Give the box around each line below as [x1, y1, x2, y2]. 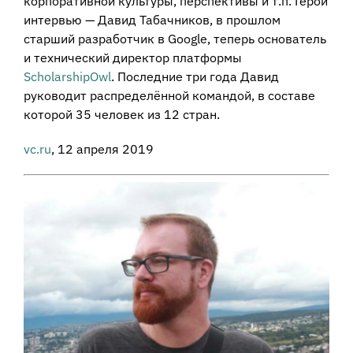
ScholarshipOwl [24, 68, 111, 84]
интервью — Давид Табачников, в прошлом [24, 11, 281, 28]
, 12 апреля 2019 [51, 140, 154, 157]
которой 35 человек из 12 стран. [24, 106, 220, 122]
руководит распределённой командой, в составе [24, 87, 315, 103]
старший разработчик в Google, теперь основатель [24, 30, 326, 46]
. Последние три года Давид [111, 68, 279, 84]
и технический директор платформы [24, 49, 242, 65]
